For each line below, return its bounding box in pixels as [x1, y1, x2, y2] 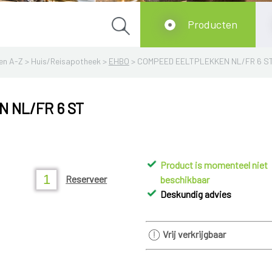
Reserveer [66, 173, 107, 185]
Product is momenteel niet [160, 159, 268, 171]
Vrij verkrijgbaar [162, 228, 226, 240]
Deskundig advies [160, 188, 232, 200]
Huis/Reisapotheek [30, 56, 101, 66]
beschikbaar [160, 174, 210, 185]
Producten [188, 18, 238, 31]
